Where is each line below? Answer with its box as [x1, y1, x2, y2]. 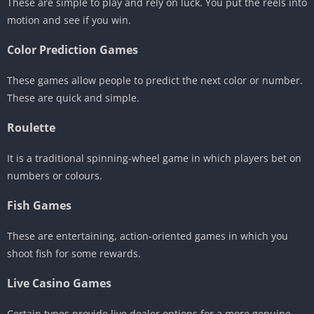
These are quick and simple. [7, 90, 139, 104]
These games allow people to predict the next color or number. [7, 73, 303, 87]
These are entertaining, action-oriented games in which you [7, 228, 288, 243]
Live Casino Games [7, 275, 111, 291]
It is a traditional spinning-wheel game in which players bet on [7, 151, 301, 165]
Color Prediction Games [7, 41, 138, 57]
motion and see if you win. [7, 13, 131, 27]
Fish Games [7, 197, 71, 213]
